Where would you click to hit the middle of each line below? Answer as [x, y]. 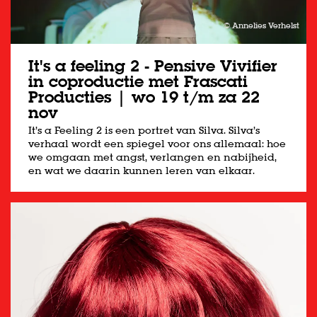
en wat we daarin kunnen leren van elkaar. [142, 170]
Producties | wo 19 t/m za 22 [144, 97]
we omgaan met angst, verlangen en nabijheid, [152, 157]
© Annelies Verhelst [261, 25]
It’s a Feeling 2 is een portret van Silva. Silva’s [144, 130]
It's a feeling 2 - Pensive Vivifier [153, 65]
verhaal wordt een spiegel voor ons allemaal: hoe [157, 143]
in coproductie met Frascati [138, 81]
